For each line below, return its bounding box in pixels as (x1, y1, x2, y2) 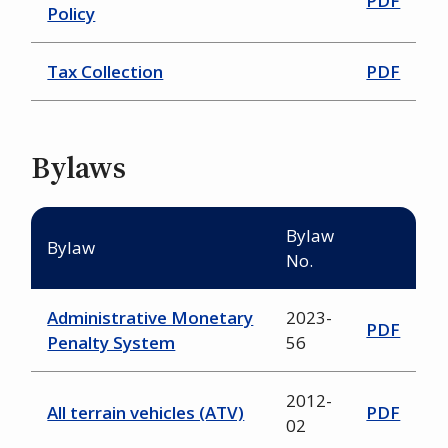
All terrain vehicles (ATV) (47, 401, 245, 425)
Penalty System (47, 331, 176, 355)
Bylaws (31, 147, 127, 189)
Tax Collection (47, 60, 164, 84)
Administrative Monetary (47, 306, 254, 330)
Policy (47, 2, 96, 26)
